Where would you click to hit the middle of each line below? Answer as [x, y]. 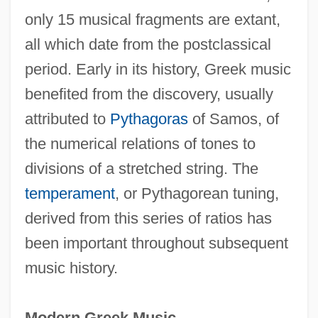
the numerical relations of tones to [140, 143]
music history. [71, 268]
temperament [70, 193]
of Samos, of [233, 119]
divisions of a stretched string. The [141, 168]
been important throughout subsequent [156, 243]
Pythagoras [149, 119]
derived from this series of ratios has [148, 218]
